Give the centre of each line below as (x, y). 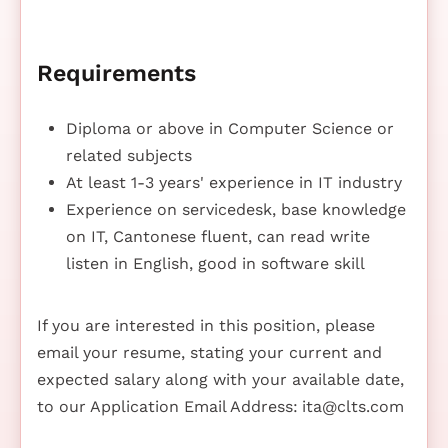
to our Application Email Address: (167, 406)
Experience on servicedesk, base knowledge (235, 209)
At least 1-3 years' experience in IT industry (233, 182)
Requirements (116, 73)
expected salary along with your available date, (220, 379)
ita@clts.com (353, 406)
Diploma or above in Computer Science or (229, 128)
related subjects (128, 155)
